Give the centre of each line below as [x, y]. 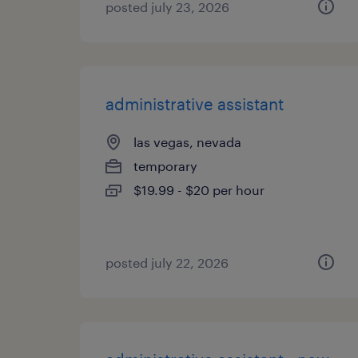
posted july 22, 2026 [167, 263]
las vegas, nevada [187, 142]
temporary [165, 166]
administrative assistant [195, 104]
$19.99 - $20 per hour [199, 190]
